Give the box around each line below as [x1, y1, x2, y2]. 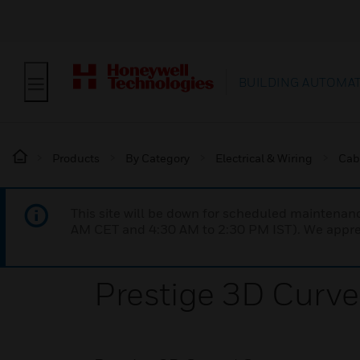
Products [52, 151, 100, 165]
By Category [125, 151, 190, 165]
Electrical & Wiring [215, 151, 313, 165]
